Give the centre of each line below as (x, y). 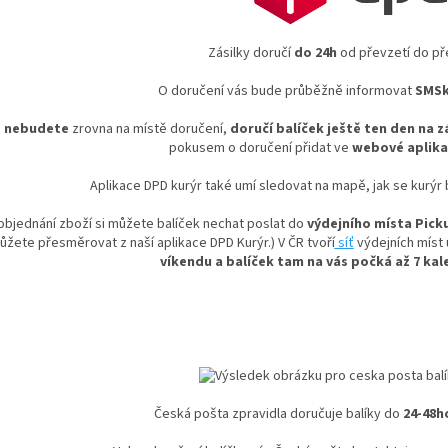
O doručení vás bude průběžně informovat (286, 91)
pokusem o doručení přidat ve (259, 148)
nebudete (36, 129)
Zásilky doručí (250, 53)
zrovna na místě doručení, (149, 129)
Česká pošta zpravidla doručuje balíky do (278, 414)
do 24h (315, 53)
